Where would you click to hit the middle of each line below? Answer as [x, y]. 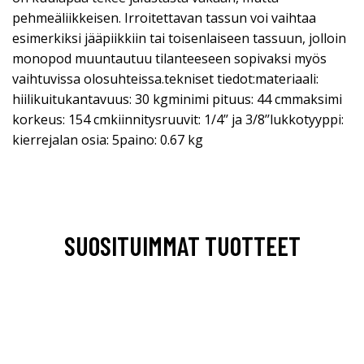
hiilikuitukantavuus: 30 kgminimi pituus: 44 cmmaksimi [177, 99]
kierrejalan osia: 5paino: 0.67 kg [108, 139]
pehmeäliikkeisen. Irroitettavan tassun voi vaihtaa [164, 17]
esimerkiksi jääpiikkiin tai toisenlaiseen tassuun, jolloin [179, 38]
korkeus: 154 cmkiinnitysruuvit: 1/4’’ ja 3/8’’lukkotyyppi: [178, 119]
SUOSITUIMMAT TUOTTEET [182, 245]
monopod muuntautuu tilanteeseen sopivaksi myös [169, 58]
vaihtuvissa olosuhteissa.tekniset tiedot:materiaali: [165, 78]
